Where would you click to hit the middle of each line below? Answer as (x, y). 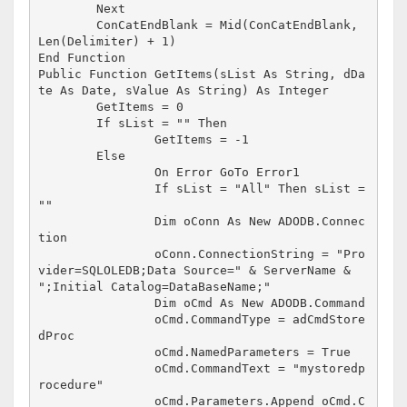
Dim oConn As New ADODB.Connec (97, 222)
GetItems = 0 (68, 107)
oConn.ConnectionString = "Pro (97, 254)
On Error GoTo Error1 (97, 173)
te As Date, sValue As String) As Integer (184, 91)
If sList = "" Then (68, 124)
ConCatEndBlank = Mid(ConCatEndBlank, (68, 25)
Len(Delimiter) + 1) (108, 42)
